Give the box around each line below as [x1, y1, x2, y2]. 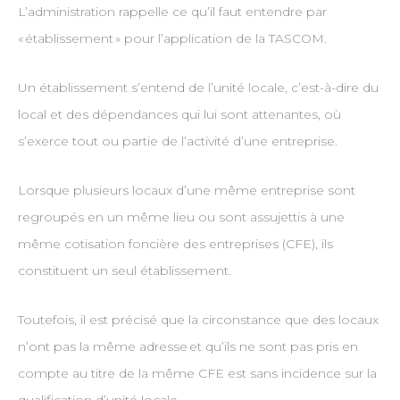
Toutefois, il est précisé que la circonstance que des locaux [17, 312, 379, 329]
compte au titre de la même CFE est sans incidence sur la [17, 365, 377, 382]
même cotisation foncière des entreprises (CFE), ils [17, 236, 333, 253]
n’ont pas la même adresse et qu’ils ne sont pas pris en [17, 338, 358, 355]
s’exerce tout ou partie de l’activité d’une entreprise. [17, 133, 337, 150]
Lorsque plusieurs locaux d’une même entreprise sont [17, 182, 355, 199]
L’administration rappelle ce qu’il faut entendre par [17, 4, 327, 21]
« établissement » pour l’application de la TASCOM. [17, 30, 327, 47]
